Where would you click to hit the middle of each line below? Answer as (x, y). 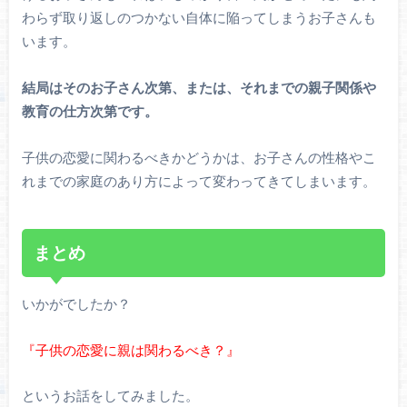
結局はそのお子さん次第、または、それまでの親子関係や (199, 87)
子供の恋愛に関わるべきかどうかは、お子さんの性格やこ (199, 157)
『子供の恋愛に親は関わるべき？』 (130, 349)
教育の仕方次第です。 (89, 110)
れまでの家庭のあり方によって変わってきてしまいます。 (199, 180)
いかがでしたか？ (76, 304)
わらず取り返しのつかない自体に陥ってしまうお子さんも (199, 18)
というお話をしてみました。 (110, 396)
